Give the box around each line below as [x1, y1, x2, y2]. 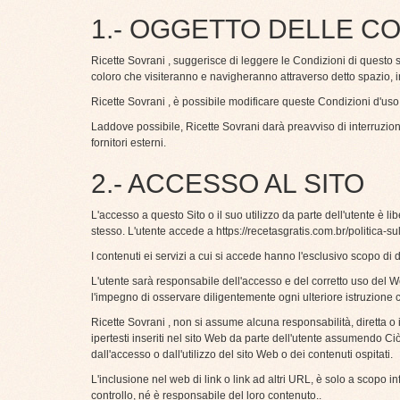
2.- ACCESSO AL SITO [91, 169, 364, 199]
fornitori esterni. [91, 137, 166, 150]
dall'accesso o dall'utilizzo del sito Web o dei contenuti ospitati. [91, 348, 393, 362]
